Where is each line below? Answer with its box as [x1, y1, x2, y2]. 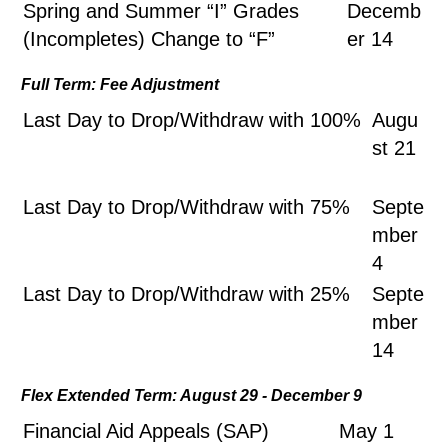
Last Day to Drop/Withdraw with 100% [23, 109, 367, 131]
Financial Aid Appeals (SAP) [23, 420, 269, 442]
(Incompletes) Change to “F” [23, 28, 275, 50]
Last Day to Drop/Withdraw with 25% [23, 283, 350, 305]
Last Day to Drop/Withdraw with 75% [23, 196, 350, 218]
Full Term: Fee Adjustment [21, 76, 219, 93]
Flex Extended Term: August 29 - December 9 [21, 387, 362, 404]
